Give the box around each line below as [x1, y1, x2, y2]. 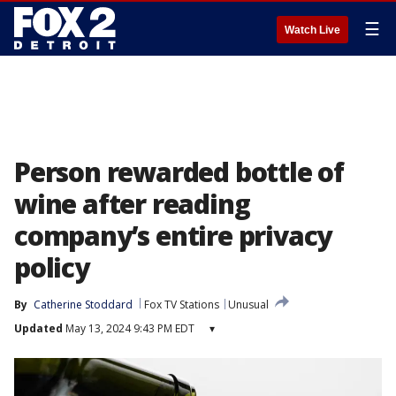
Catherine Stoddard [34, 297, 133, 312]
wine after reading [14, 186, 250, 222]
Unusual [228, 297, 269, 312]
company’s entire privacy [14, 217, 332, 254]
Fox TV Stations [144, 297, 219, 312]
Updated [14, 321, 63, 336]
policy [14, 249, 89, 286]
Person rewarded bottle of [14, 154, 344, 190]
